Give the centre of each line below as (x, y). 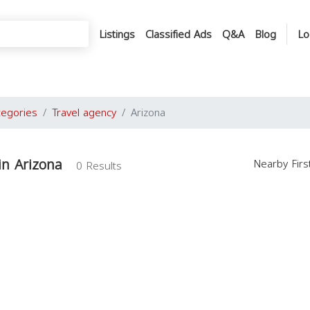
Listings (117, 34)
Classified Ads (179, 34)
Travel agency (84, 113)
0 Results (99, 166)
